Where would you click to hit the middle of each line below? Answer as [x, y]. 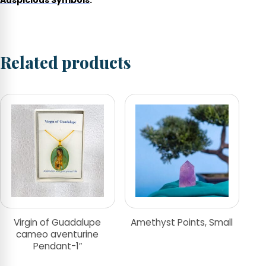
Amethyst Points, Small [182, 223]
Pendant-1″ [57, 246]
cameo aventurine [58, 235]
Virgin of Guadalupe [58, 223]
